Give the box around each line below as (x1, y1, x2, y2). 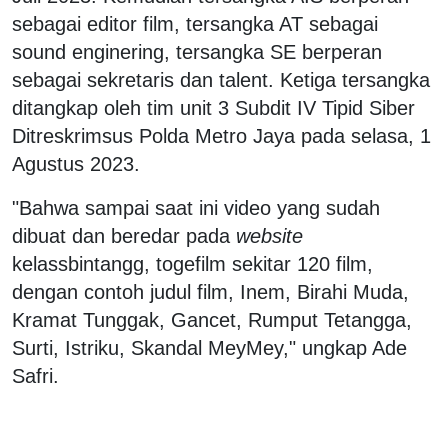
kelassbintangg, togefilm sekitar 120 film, (12, 252, 373, 275)
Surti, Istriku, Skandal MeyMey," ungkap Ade (12, 336, 407, 359)
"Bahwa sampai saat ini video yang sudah (12, 196, 380, 219)
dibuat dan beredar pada (12, 224, 236, 247)
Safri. (12, 364, 59, 387)
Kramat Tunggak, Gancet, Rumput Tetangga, (12, 308, 412, 331)
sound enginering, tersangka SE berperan (12, 40, 382, 63)
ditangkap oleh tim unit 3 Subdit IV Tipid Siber (12, 96, 415, 119)
